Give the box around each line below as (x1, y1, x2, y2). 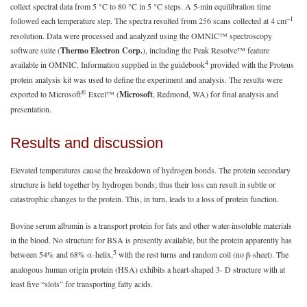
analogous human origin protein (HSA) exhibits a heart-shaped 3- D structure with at (10, 263, 285, 275)
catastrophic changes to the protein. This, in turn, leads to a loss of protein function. (10, 193, 279, 204)
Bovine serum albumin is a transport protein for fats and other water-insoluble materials (10, 219, 292, 231)
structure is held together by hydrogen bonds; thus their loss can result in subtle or (10, 178, 275, 190)
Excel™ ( (86, 88, 119, 99)
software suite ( (10, 44, 60, 56)
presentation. (10, 103, 51, 114)
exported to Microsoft (10, 88, 81, 99)
